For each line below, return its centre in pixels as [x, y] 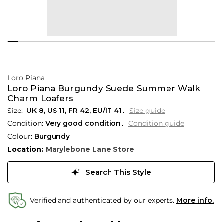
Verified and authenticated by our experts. [103, 200]
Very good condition [83, 123]
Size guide [147, 110]
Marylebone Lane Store [90, 149]
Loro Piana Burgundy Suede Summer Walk [104, 88]
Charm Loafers [41, 98]
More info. [195, 200]
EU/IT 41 [107, 110]
